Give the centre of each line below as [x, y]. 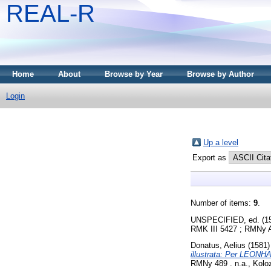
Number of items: [222, 203]
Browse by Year [134, 74]
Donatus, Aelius [218, 246]
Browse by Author [220, 74]
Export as [211, 157]
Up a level [221, 142]
